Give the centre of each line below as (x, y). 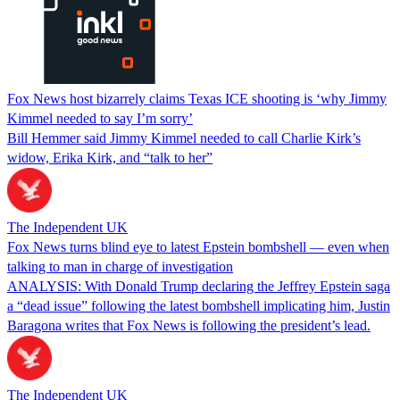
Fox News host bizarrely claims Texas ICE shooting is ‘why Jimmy (197, 98)
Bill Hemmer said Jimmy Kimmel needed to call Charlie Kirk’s (184, 137)
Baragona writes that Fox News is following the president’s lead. (189, 325)
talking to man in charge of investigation (120, 266)
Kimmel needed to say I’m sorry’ (100, 118)
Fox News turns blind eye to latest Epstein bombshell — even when (198, 246)
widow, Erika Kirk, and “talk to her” (110, 157)
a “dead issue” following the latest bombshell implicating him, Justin (199, 305)
